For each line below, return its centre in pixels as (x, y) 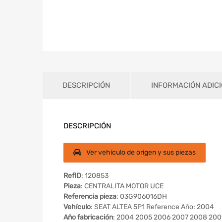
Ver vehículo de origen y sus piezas (141, 153)
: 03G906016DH (142, 197)
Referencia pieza (90, 197)
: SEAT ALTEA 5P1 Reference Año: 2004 (152, 207)
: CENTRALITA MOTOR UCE (122, 186)
